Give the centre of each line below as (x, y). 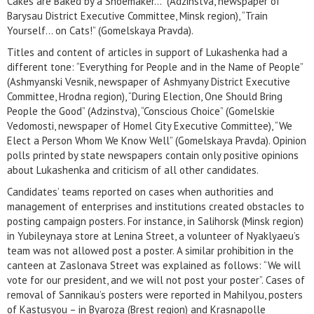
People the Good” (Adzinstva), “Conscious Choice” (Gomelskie (141, 111)
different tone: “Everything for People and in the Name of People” (155, 67)
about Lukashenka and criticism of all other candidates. (133, 170)
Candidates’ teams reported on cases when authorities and (140, 192)
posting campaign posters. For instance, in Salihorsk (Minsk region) (155, 221)
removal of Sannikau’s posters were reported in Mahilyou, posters (155, 295)
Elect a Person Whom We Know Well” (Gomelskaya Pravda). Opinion (157, 141)
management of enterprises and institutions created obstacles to (156, 206)
